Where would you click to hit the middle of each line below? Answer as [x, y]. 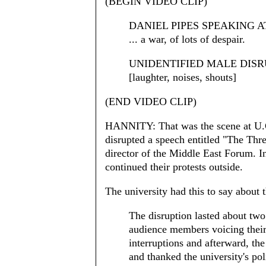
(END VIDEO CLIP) [151, 101]
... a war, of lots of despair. [187, 39]
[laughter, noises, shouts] [183, 77]
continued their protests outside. [174, 167]
